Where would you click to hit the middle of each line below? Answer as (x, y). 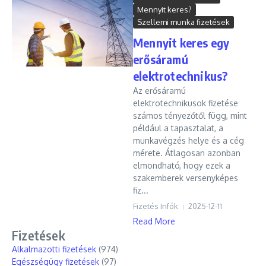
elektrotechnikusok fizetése (186, 103)
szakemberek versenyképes (186, 178)
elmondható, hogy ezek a (182, 165)
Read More (154, 221)
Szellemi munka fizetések (183, 22)
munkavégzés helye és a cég (189, 140)
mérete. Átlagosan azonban (187, 153)
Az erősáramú (159, 91)
